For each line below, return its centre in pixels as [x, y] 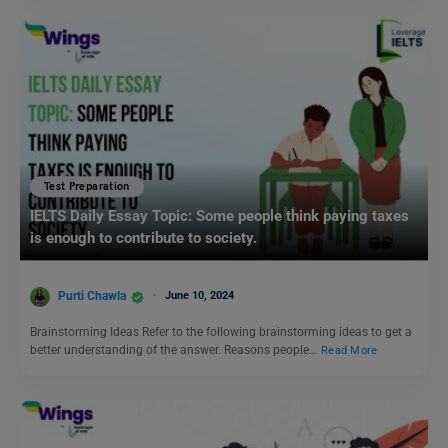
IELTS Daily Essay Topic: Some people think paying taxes [219, 216]
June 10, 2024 [199, 295]
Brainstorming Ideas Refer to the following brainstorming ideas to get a [221, 331]
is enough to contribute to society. [143, 238]
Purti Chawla [92, 295]
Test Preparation [87, 186]
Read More [349, 350]
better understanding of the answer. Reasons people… [175, 349]
